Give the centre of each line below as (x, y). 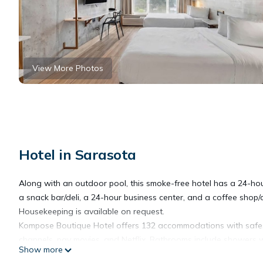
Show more (41, 249)
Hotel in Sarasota (77, 154)
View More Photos (68, 68)
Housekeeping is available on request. (92, 211)
